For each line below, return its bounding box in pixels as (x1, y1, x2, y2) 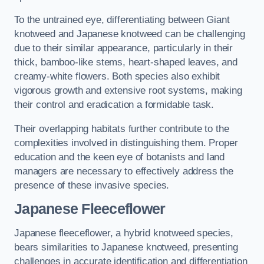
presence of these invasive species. (14, 179, 170, 191)
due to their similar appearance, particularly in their (14, 42, 233, 54)
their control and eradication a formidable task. (14, 99, 214, 111)
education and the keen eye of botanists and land (14, 151, 225, 163)
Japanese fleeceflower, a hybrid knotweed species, (14, 227, 233, 239)
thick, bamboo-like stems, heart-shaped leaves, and (14, 57, 237, 68)
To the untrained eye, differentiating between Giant (14, 14, 230, 26)
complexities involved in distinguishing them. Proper (14, 137, 238, 148)
